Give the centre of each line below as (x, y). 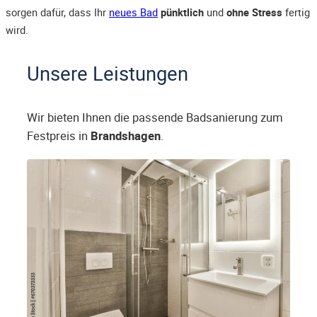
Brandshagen (126, 136)
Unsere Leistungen (108, 74)
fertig (296, 12)
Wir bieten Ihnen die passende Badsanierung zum (155, 118)
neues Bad (133, 12)
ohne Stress (254, 12)
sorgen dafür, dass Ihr (57, 12)
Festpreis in (59, 136)
